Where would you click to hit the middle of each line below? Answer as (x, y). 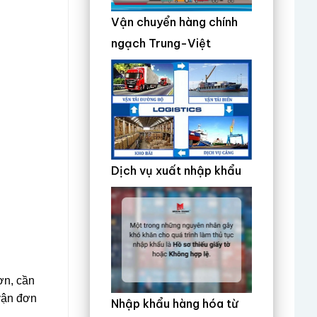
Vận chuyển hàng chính (174, 22)
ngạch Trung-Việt (161, 44)
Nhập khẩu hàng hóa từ (175, 303)
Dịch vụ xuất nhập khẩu (176, 171)
